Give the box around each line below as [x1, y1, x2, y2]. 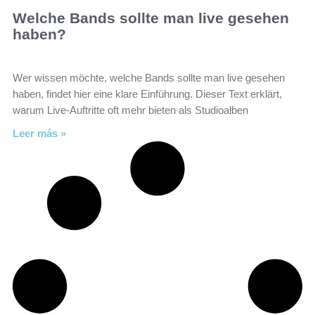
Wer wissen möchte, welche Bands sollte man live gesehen [13, 72, 285, 84]
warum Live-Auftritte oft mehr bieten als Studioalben [13, 104, 248, 116]
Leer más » [13, 127, 66, 139]
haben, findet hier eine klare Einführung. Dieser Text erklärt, [13, 88, 282, 100]
